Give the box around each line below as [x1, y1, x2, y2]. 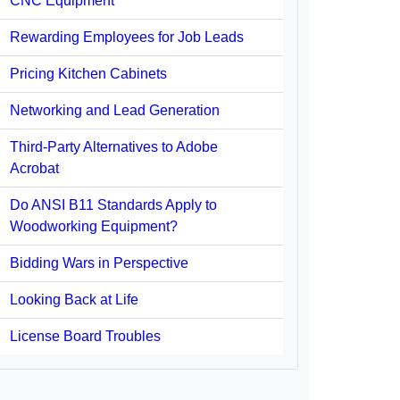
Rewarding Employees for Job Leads [10, 29, 244, 45]
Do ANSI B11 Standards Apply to [10, 197, 217, 212]
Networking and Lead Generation [10, 103, 220, 118]
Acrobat [10, 161, 59, 176]
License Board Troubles [10, 329, 161, 344]
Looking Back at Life [10, 292, 138, 307]
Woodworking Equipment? [10, 219, 178, 234]
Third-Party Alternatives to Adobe [10, 139, 218, 154]
